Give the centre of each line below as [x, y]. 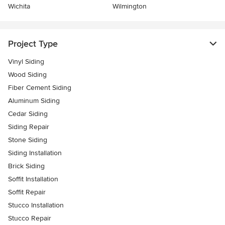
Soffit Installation [33, 179]
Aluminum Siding [34, 101]
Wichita [19, 7]
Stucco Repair [30, 218]
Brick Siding [26, 166]
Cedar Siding [28, 114]
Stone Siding [28, 140]
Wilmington [130, 7]
